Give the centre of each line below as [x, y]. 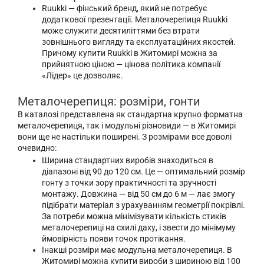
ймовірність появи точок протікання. [114, 239]
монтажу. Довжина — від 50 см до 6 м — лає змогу [139, 194]
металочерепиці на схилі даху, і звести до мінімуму [139, 228]
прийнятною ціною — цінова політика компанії [131, 65]
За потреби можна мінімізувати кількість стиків [134, 217]
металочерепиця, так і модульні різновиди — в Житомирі [127, 125]
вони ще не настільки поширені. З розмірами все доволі [125, 136]
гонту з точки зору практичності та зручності [129, 183]
